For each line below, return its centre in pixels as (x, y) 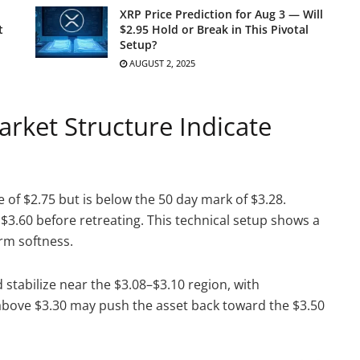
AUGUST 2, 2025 (161, 63)
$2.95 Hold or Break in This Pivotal (214, 29)
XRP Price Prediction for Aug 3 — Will (221, 14)
